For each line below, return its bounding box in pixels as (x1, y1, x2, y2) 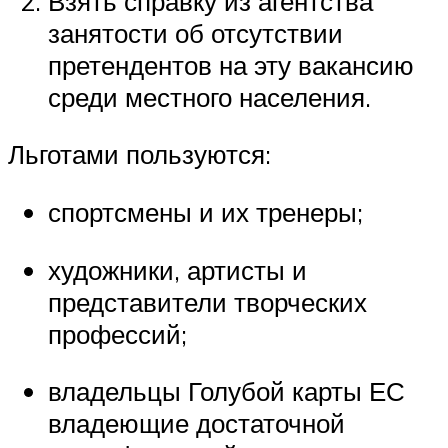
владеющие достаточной (48, 407, 345, 440)
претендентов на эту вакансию (48, 48, 414, 81)
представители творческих (48, 285, 367, 318)
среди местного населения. (48, 80, 371, 113)
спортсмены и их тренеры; (48, 195, 363, 228)
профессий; (48, 317, 187, 350)
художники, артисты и (48, 253, 307, 286)
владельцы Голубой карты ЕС (48, 375, 405, 408)
